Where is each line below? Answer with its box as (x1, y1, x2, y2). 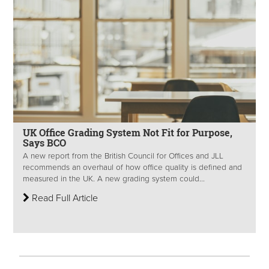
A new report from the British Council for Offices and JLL (23, 151, 223, 162)
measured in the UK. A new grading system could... (23, 174, 205, 184)
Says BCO (23, 136, 66, 150)
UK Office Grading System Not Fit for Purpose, (23, 126, 232, 139)
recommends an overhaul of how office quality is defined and (23, 163, 242, 173)
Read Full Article (29, 192, 98, 205)
